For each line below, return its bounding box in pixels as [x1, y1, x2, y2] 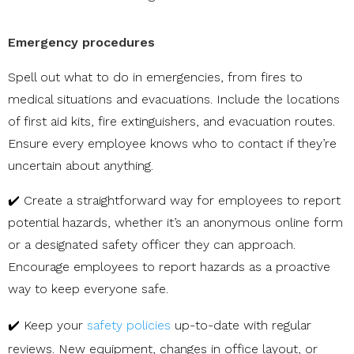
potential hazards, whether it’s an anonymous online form [8, 215, 343, 231]
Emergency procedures [8, 35, 155, 51]
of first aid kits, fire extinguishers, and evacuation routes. [8, 114, 335, 130]
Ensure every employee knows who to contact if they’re [8, 136, 337, 152]
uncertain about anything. [8, 158, 153, 174]
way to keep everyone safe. [8, 281, 168, 297]
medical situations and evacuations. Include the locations [8, 92, 340, 107]
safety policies [87, 318, 171, 333]
